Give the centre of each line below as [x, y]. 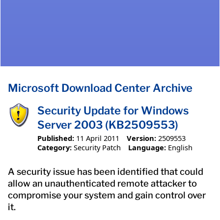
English [180, 147]
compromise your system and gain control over [107, 195]
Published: [56, 138]
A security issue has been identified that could [106, 171]
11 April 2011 [98, 138]
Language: [147, 147]
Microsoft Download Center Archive [100, 88]
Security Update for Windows [113, 111]
